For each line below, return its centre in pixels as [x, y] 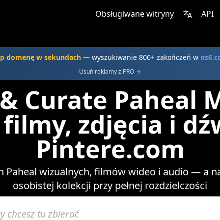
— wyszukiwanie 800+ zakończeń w [141, 57]
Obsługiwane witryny [135, 14]
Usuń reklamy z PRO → [110, 71]
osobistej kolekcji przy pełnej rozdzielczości [110, 185]
